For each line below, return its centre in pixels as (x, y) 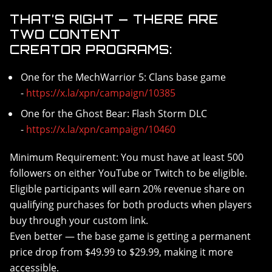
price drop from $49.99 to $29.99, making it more (121, 252)
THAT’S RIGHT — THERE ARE (114, 19)
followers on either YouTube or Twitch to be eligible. (128, 173)
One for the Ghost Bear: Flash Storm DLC (114, 114)
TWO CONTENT (65, 34)
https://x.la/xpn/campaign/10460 (101, 129)
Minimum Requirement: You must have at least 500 (127, 157)
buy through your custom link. (80, 220)
